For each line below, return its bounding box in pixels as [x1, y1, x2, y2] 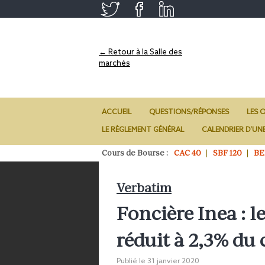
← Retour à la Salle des [99, 47, 182, 57]
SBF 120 [213, 148, 242, 157]
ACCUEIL [102, 108, 132, 117]
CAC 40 [174, 148, 201, 157]
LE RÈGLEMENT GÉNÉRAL [102, 126, 185, 134]
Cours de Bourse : [102, 148, 168, 157]
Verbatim [117, 180, 172, 195]
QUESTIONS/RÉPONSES [149, 108, 230, 117]
